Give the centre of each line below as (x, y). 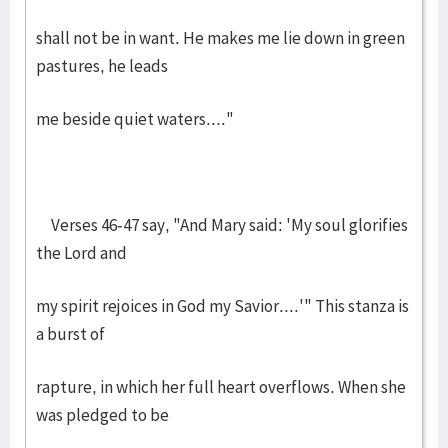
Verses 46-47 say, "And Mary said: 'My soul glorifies (222, 225)
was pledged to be (102, 415)
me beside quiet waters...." (135, 119)
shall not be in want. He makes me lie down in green (220, 38)
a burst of (70, 334)
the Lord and (81, 253)
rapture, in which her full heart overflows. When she (221, 387)
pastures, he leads (102, 66)
